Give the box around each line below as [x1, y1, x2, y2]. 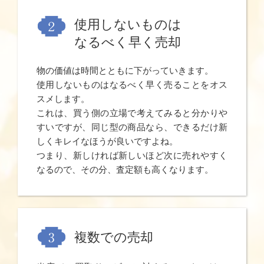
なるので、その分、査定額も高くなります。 [37, 164, 213, 174]
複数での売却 [74, 229, 153, 245]
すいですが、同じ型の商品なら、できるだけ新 [37, 121, 227, 132]
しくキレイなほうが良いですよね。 [37, 136, 178, 146]
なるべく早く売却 [74, 35, 181, 50]
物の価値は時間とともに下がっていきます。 [37, 65, 213, 75]
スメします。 [37, 93, 90, 104]
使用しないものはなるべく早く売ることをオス [37, 79, 227, 90]
